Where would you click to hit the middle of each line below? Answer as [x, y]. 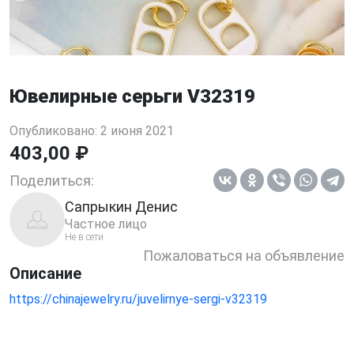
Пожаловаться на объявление [243, 256]
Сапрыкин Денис [121, 206]
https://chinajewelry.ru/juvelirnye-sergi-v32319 [138, 299]
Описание [45, 273]
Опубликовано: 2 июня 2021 [92, 131]
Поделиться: [52, 180]
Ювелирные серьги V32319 [132, 96]
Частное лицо [106, 224]
